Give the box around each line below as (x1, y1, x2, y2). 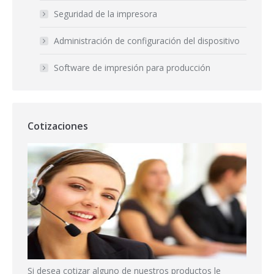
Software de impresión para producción (54, 61, 210, 73)
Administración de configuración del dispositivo (54, 34, 240, 46)
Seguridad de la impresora (54, 7, 157, 20)
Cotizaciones (28, 119, 88, 133)
